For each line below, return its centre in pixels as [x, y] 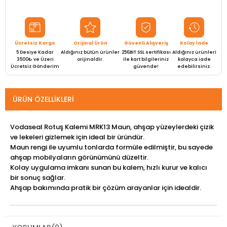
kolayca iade [194, 60]
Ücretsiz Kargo [35, 43]
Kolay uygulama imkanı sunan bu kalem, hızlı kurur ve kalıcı [109, 168]
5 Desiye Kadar [35, 52]
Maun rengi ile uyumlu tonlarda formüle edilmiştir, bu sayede [111, 147]
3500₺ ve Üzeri [35, 60]
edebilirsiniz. [194, 67]
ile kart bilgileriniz [146, 60]
